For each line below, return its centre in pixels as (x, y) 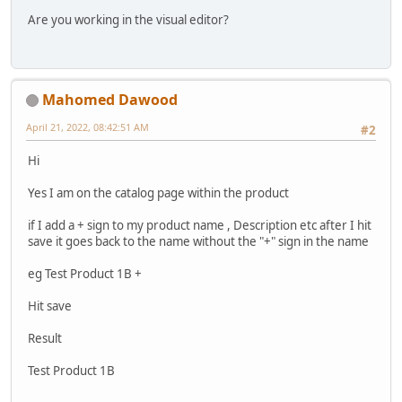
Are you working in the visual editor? (128, 19)
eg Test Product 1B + (85, 273)
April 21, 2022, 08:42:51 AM (87, 127)
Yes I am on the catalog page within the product (158, 192)
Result (45, 338)
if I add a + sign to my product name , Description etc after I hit (200, 225)
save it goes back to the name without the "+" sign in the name (198, 241)
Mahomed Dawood (110, 99)
